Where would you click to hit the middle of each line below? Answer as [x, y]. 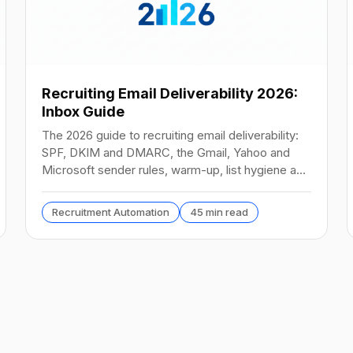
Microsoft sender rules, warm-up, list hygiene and [176, 169]
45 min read [219, 212]
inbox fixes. [73, 187]
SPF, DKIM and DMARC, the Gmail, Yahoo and [166, 152]
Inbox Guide [83, 111]
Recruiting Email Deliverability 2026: [170, 93]
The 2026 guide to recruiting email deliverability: [170, 135]
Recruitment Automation [111, 212]
